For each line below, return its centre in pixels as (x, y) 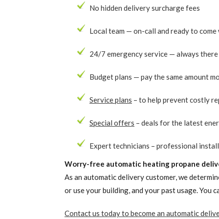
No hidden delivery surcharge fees (145, 8)
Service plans (111, 100)
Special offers (112, 123)
